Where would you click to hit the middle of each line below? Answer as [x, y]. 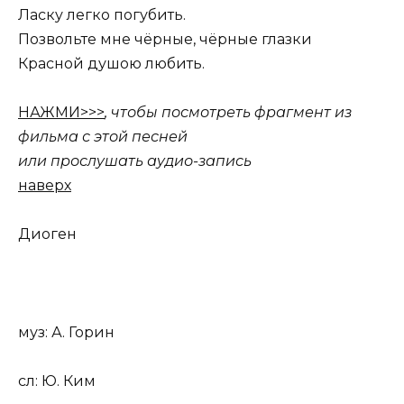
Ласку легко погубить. [102, 14]
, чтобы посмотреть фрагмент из [228, 113]
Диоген [47, 234]
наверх [45, 186]
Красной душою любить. [111, 63]
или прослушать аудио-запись [135, 161]
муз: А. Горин [66, 332]
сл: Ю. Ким [57, 381]
